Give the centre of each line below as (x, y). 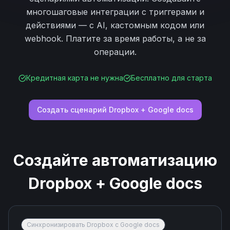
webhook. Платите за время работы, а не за (115, 39)
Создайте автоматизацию (115, 160)
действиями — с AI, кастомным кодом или (115, 25)
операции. (115, 52)
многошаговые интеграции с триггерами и (115, 12)
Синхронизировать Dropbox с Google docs (93, 225)
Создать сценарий (73, 110)
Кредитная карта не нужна (74, 78)
